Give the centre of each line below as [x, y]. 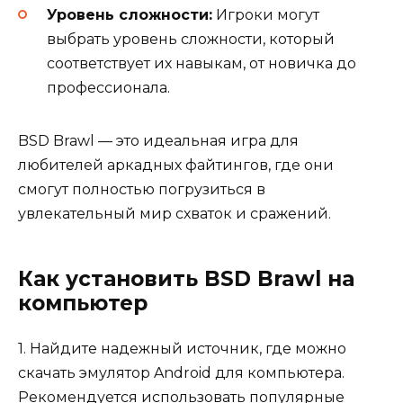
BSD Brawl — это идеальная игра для [158, 141]
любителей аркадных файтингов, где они [176, 166]
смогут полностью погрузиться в [142, 190]
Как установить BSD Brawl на [186, 279]
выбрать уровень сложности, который [191, 40]
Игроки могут [266, 15]
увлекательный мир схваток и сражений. [175, 214]
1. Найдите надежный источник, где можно [182, 349]
